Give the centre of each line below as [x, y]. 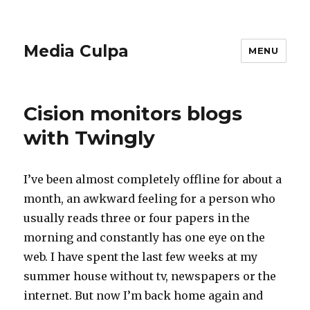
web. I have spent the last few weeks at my [141, 257]
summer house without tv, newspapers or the [150, 276]
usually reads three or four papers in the [137, 218]
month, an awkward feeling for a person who [150, 199]
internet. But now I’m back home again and [144, 295]
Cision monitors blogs [133, 113]
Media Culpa [76, 51]
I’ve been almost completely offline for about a [153, 179]
